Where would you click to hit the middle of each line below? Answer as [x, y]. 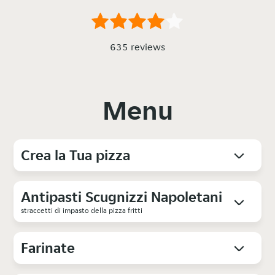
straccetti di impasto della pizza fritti [82, 211]
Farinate [48, 248]
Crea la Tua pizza [76, 155]
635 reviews [137, 47]
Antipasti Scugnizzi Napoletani [122, 197]
